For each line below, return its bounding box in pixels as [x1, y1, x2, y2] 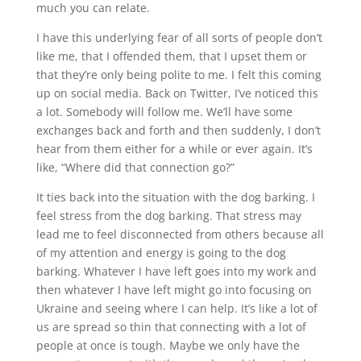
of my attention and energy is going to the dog [35, 244, 286, 260]
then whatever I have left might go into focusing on [35, 281, 312, 297]
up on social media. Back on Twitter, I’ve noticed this [35, 85, 318, 101]
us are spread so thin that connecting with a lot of [35, 318, 306, 334]
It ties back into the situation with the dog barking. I [35, 189, 315, 205]
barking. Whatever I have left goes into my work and [35, 263, 317, 279]
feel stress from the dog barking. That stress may [35, 207, 301, 223]
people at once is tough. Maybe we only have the [35, 337, 300, 353]
